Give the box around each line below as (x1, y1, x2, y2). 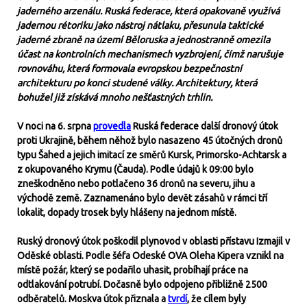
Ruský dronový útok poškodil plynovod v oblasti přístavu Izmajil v (17, 236, 290, 247)
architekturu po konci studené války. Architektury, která (17, 77, 257, 88)
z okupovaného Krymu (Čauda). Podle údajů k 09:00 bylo (17, 164, 254, 175)
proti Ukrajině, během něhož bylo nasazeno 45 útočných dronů (17, 135, 282, 146)
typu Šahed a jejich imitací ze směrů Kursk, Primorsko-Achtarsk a (17, 149, 286, 160)
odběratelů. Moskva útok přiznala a (17, 293, 168, 304)
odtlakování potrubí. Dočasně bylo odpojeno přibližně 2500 (17, 279, 267, 290)
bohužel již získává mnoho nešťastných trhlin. (17, 92, 212, 103)
